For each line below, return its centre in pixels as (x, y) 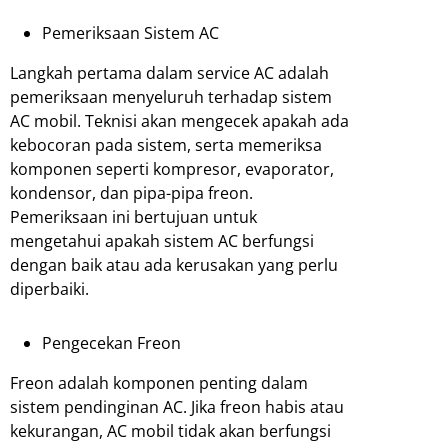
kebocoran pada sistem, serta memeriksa (166, 145)
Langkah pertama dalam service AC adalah (169, 73)
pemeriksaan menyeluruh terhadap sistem (171, 97)
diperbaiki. (49, 289)
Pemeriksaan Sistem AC (130, 33)
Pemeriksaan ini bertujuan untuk (133, 217)
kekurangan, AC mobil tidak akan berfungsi (170, 431)
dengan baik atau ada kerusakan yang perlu (174, 265)
